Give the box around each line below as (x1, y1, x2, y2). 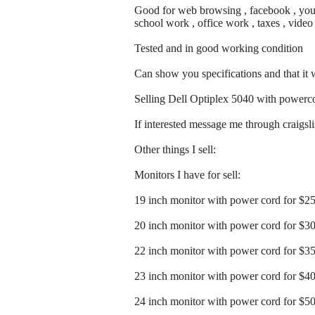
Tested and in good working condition (134, 42, 303, 55)
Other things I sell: (134, 143, 216, 156)
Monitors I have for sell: (134, 169, 240, 181)
